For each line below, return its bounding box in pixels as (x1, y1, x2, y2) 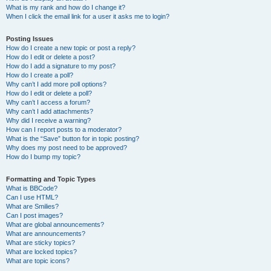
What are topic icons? (6, 257, 70, 264)
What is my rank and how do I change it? (6, 4, 125, 11)
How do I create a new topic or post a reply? (6, 44, 135, 51)
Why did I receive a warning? (6, 117, 91, 124)
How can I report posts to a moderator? (6, 126, 122, 133)
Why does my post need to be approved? (6, 144, 127, 151)
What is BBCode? (6, 184, 57, 192)
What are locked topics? (6, 248, 77, 255)
